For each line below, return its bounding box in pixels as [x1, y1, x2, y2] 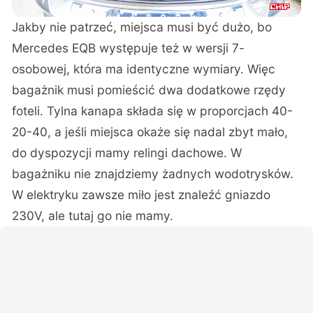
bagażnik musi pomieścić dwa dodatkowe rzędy [12, 82, 286, 98]
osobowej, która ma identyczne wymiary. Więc [12, 61, 276, 77]
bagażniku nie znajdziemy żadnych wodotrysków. [12, 166, 294, 182]
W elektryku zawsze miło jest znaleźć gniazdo [12, 187, 271, 203]
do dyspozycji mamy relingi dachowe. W [12, 145, 242, 161]
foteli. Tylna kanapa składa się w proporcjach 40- [12, 103, 293, 119]
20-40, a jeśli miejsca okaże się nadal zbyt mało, [12, 124, 289, 140]
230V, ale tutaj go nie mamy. [12, 208, 174, 224]
